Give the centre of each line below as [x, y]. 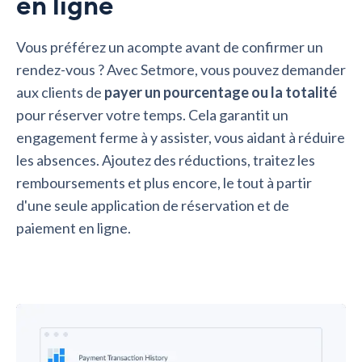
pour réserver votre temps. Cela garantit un [152, 114]
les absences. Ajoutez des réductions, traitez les [166, 160]
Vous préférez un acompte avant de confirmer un [170, 46]
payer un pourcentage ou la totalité [221, 92]
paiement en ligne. [74, 227]
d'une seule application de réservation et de [153, 205]
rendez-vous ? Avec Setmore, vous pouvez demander [181, 69]
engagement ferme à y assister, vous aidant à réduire [181, 137]
